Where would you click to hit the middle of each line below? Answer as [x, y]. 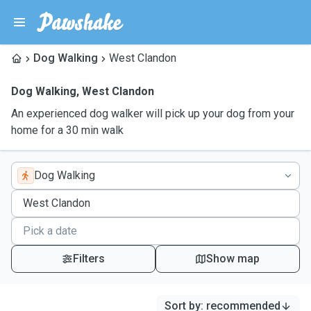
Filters [89, 259]
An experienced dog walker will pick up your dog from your [153, 114]
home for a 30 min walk [67, 130]
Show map [233, 259]
